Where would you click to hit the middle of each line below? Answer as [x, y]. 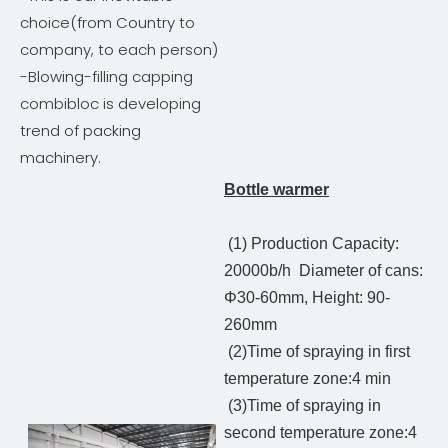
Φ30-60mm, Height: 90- [307, 298]
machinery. [60, 158]
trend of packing [80, 131]
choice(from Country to [107, 23]
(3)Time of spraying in [302, 406]
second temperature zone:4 [320, 433]
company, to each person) [119, 50]
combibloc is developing [110, 104]
